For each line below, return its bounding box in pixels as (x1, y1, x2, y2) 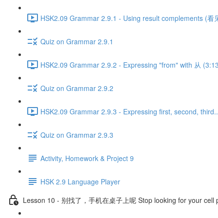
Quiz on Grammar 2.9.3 (40, 129, 113, 140)
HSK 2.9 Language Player (40, 176, 120, 186)
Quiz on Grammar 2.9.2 (40, 83, 113, 93)
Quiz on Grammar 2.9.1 (40, 36, 113, 46)
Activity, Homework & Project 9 (40, 153, 134, 163)
